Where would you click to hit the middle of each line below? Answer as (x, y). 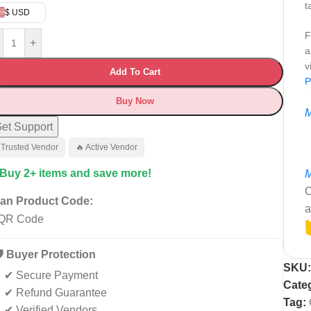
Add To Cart (135, 72)
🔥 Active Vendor (107, 147)
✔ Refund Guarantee (56, 292)
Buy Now (135, 101)
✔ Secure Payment (51, 275)
